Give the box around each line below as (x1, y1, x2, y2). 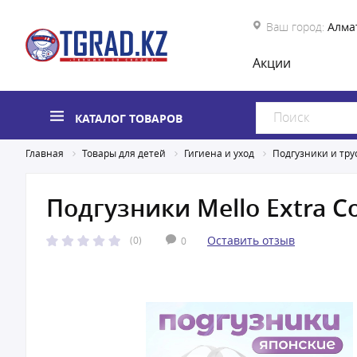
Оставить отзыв (207, 233, 295, 248)
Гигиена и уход (184, 147, 254, 159)
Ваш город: (266, 19, 324, 34)
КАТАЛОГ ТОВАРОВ (75, 111, 182, 126)
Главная (25, 147, 64, 159)
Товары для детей (82, 147, 166, 159)
